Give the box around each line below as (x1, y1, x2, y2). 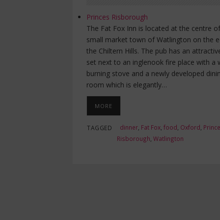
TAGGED (87, 124, 112, 132)
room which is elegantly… (86, 80, 167, 90)
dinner (120, 123, 138, 132)
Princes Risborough (86, 12, 148, 22)
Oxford (180, 123, 200, 132)
